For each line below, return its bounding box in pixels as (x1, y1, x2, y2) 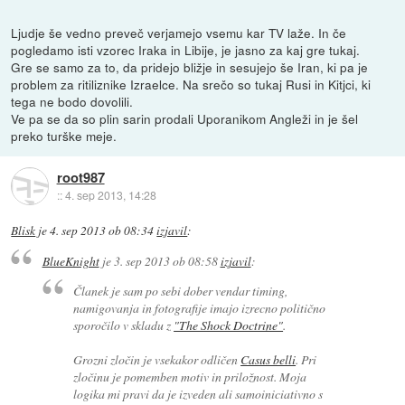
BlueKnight (42, 251, 99, 269)
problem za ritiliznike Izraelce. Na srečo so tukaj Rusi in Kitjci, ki (11, 75, 372, 94)
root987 (56, 166, 105, 187)
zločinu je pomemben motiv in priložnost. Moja (73, 367, 307, 385)
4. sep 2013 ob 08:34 (50, 222, 155, 240)
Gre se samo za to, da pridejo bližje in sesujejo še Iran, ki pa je (11, 58, 369, 77)
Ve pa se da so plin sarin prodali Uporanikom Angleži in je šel (11, 109, 359, 128)
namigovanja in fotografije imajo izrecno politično (73, 298, 326, 316)
